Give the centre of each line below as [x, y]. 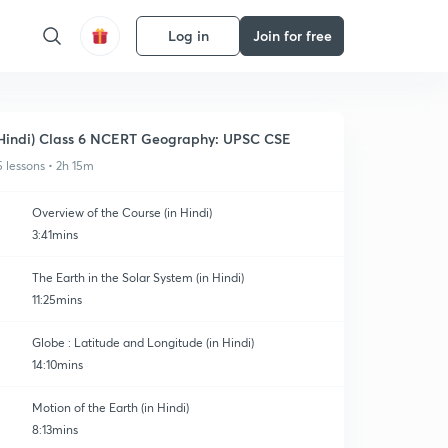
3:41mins [55, 234]
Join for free [292, 35]
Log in [188, 35]
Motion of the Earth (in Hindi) [110, 407]
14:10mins [57, 364]
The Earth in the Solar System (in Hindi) [138, 277]
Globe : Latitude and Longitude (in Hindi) [143, 342]
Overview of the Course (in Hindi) [122, 212]
